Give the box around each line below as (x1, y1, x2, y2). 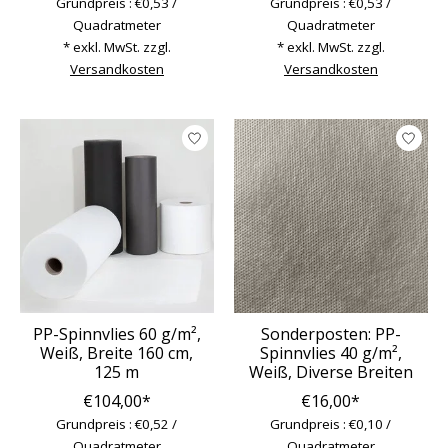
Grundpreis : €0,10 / (270, 414, 392, 433)
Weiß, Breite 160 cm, (40, 341, 194, 364)
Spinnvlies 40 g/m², (259, 341, 402, 364)
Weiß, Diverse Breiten (248, 360, 413, 383)
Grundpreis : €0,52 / (56, 414, 178, 433)
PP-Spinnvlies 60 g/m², (32, 322, 201, 345)
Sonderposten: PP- (260, 322, 401, 345)
